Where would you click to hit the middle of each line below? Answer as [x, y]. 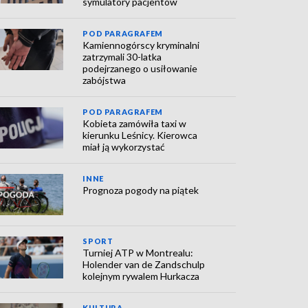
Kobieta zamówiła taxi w [135, 123]
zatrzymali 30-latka [122, 57]
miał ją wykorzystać [124, 147]
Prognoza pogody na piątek [141, 190]
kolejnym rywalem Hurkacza [141, 276]
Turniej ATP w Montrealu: [138, 253]
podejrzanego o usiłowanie [140, 68]
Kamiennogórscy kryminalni [141, 45]
